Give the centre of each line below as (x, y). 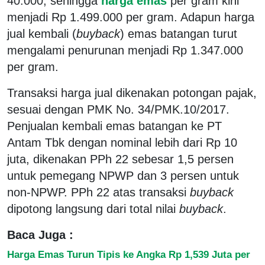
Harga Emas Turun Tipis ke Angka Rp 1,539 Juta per (129, 254)
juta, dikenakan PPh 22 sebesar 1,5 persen (120, 159)
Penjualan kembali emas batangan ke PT (114, 126)
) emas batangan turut (179, 33)
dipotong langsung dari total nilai (93, 209)
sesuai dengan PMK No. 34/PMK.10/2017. (118, 109)
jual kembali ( (42, 33)
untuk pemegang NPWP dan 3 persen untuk (123, 175)
